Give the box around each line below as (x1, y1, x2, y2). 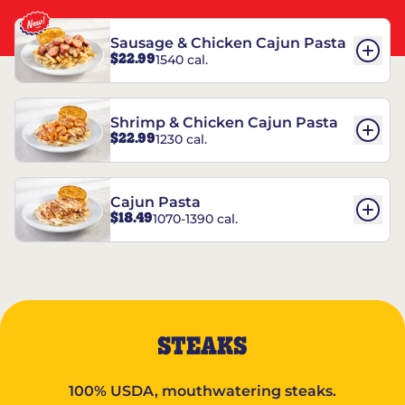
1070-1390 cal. (153, 210, 238, 227)
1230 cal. (155, 130, 207, 147)
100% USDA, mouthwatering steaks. (69, 382, 336, 400)
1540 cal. (155, 51, 208, 68)
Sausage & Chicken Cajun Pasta (110, 34, 346, 52)
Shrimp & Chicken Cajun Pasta (110, 114, 338, 132)
